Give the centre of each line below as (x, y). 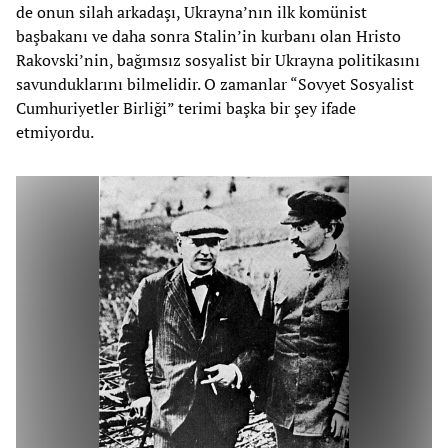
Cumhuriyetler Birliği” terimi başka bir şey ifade (186, 108)
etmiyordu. (55, 132)
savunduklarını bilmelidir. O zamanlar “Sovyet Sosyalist (215, 84)
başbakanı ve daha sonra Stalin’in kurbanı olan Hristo (208, 36)
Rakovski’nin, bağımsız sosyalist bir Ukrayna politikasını (218, 60)
